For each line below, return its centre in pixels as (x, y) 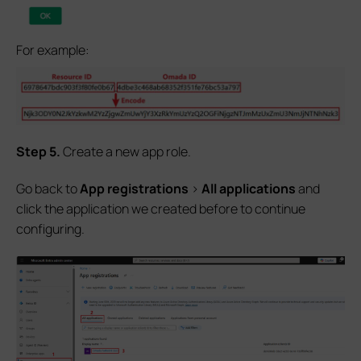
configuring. (50, 228)
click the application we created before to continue (161, 208)
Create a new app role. (126, 151)
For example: (53, 50)
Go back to (48, 188)
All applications (249, 188)
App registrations (134, 188)
